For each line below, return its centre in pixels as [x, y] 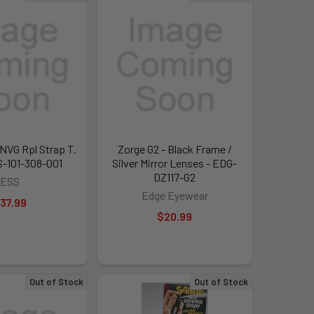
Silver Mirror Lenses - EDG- [175, 163]
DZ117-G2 [175, 177]
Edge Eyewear [175, 195]
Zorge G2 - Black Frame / [175, 149]
